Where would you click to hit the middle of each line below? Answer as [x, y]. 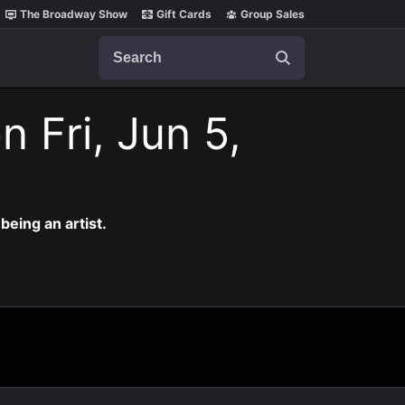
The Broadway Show [74, 14]
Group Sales [273, 14]
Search [121, 44]
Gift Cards [184, 14]
